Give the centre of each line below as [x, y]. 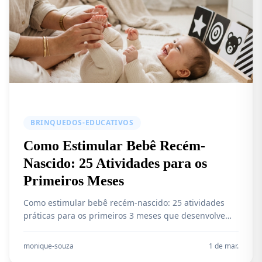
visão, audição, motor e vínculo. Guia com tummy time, [131, 228]
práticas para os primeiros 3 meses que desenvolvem [128, 216]
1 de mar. [224, 246]
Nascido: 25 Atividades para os [115, 163]
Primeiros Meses [74, 181]
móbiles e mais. [54, 241]
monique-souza [49, 246]
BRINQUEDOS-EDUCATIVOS [82, 123]
